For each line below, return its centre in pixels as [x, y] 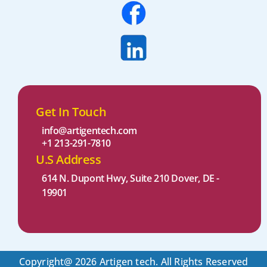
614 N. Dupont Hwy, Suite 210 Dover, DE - [131, 178]
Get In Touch [71, 111]
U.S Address [69, 159]
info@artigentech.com [89, 130]
